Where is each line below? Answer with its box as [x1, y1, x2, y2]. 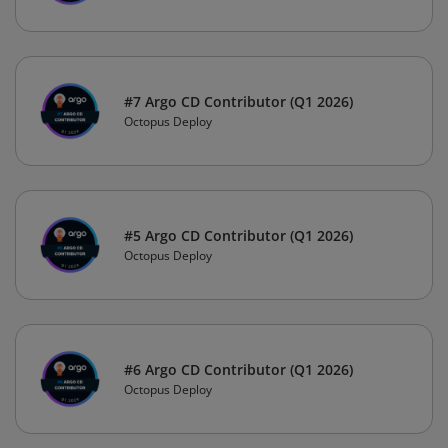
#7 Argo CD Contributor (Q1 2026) [124, 92, 353, 112]
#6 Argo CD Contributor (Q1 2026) [124, 360, 353, 380]
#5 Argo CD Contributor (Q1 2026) [124, 226, 353, 246]
